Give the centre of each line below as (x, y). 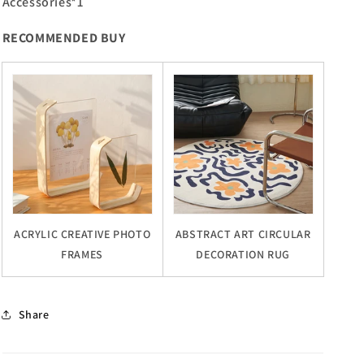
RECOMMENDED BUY (64, 38)
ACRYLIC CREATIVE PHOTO (82, 234)
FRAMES (82, 254)
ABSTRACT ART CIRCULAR (243, 234)
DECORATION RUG (243, 254)
